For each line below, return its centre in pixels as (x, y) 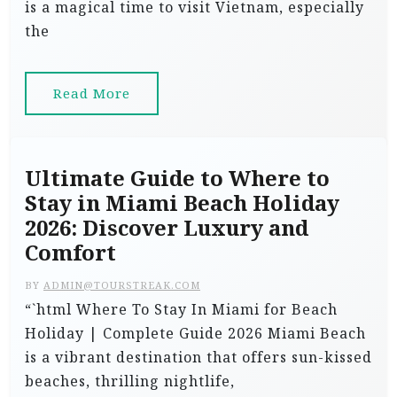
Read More (92, 93)
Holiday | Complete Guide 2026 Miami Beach (195, 333)
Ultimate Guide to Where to (177, 178)
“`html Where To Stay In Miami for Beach (181, 309)
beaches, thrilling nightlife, (130, 381)
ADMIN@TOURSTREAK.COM (122, 285)
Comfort (70, 253)
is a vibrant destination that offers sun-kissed (198, 357)
